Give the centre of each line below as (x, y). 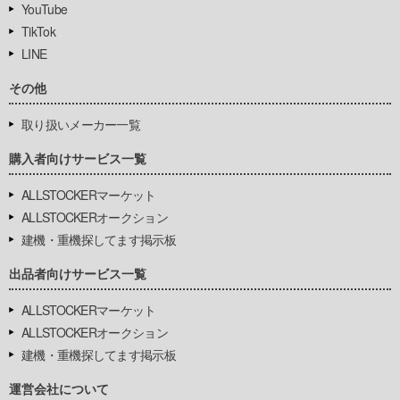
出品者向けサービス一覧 (78, 273)
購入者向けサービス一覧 (78, 158)
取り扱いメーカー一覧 (81, 124)
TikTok (38, 31)
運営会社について (59, 388)
